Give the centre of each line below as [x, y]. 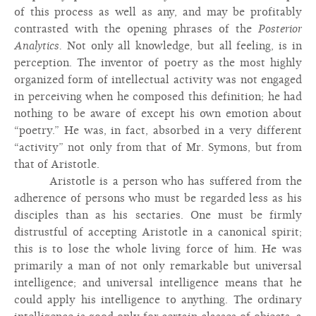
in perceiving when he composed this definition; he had [158, 97]
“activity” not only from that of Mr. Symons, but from [158, 147]
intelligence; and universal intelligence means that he [158, 283]
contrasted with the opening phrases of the [136, 29]
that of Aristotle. [57, 164]
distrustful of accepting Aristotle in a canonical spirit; [158, 232]
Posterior [280, 29]
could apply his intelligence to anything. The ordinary [158, 300]
